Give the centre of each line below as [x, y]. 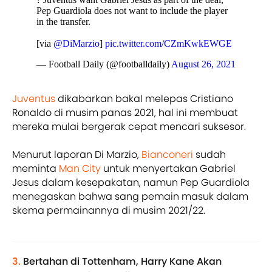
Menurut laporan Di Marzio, [77, 154]
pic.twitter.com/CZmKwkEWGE [168, 43]
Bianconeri [168, 154]
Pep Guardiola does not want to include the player [132, 10]
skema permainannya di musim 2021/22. [109, 210]
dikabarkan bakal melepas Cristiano [144, 98]
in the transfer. [63, 21]
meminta [36, 168]
